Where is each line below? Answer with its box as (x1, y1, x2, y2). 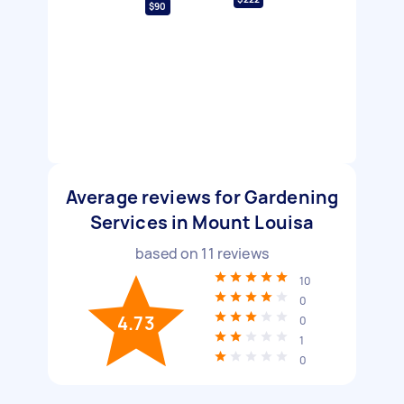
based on (135, 243, 202, 263)
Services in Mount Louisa (89, 210, 315, 234)
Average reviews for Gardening (65, 185, 339, 209)
